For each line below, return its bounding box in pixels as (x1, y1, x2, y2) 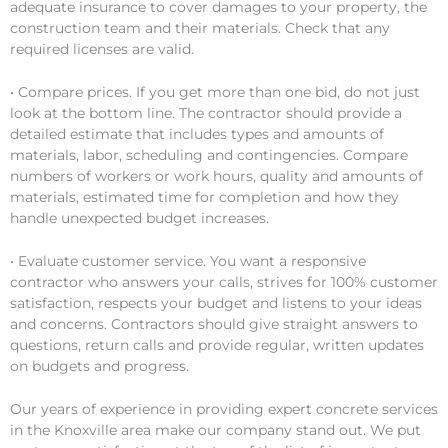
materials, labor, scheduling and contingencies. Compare (10, 147, 408, 164)
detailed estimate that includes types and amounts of (10, 126, 384, 143)
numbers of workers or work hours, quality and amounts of (10, 168, 423, 185)
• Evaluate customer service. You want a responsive (10, 253, 366, 270)
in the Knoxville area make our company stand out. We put (10, 422, 421, 439)
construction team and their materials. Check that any (10, 20, 390, 37)
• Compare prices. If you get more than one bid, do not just (10, 84, 420, 101)
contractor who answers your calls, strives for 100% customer (10, 274, 438, 291)
